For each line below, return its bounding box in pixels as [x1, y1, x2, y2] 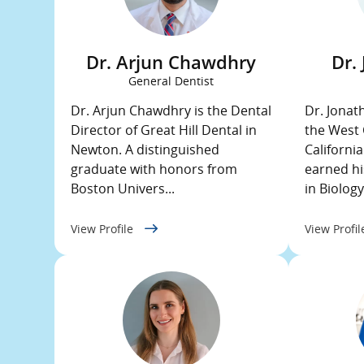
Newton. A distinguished [71, 141, 219, 158]
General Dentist [128, 73, 214, 89]
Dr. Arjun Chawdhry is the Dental [71, 102, 271, 119]
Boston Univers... [71, 180, 175, 197]
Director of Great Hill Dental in [71, 121, 257, 139]
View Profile [71, 221, 136, 236]
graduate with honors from [71, 160, 237, 178]
